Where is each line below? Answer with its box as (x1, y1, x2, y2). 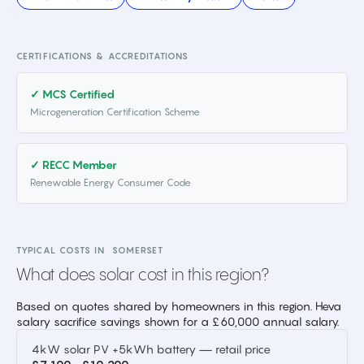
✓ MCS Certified (30, 87, 115, 101)
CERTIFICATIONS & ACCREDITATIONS (16, 50, 189, 62)
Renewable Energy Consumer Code (30, 176, 191, 188)
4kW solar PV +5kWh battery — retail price (32, 342, 271, 356)
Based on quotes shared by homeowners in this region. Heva (16, 299, 341, 313)
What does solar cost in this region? (16, 267, 269, 284)
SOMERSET (111, 245, 163, 256)
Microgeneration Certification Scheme (30, 106, 200, 118)
